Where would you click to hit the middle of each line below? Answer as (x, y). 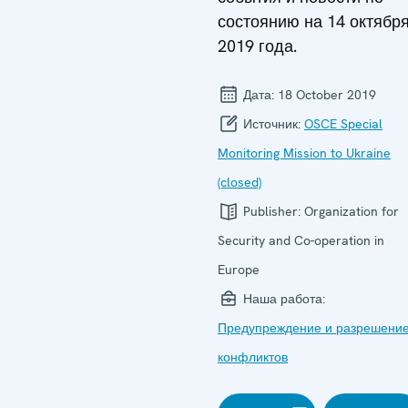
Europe (239, 270)
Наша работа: (282, 299)
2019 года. (257, 46)
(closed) (240, 182)
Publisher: (272, 211)
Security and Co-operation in (301, 240)
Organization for (352, 211)
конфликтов (253, 357)
